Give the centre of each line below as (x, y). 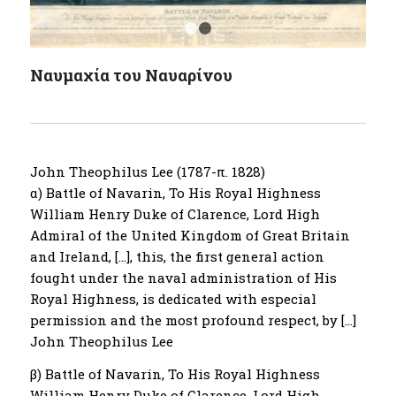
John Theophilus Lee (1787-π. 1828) (147, 171)
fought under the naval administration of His (183, 278)
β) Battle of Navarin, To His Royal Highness (175, 373)
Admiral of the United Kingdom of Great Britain (190, 235)
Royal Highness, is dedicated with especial (173, 299)
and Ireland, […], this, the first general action (177, 256)
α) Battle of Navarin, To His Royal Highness (175, 193)
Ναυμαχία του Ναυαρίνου (131, 75)
